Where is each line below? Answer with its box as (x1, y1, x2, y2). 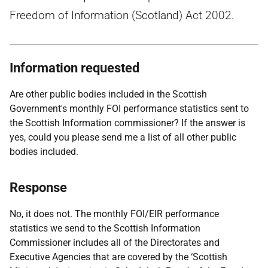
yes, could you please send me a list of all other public (10, 132, 236, 143)
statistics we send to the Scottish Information (10, 223, 200, 234)
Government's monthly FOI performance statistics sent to (10, 103, 249, 114)
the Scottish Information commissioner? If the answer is (10, 117, 245, 129)
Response (10, 180, 67, 195)
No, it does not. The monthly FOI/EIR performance (10, 208, 219, 220)
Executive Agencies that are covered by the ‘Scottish (10, 251, 227, 263)
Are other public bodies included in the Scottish (10, 89, 207, 100)
